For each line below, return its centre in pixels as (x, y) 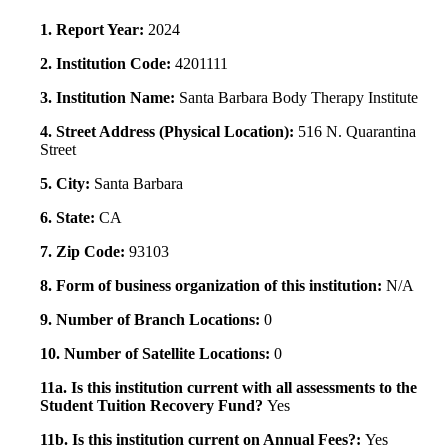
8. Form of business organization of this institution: (213, 285)
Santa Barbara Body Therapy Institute (298, 97)
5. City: (67, 183)
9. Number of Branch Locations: (152, 319)
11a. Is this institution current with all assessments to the (228, 387)
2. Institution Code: (107, 63)
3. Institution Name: (109, 97)
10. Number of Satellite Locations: (157, 353)
